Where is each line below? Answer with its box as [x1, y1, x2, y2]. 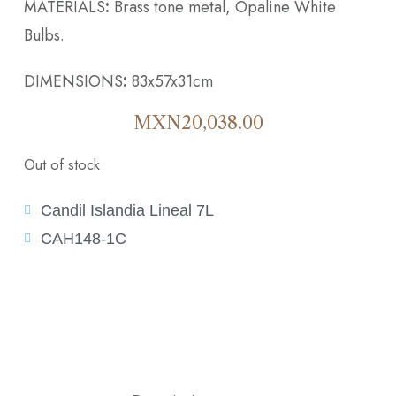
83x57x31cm [126, 69, 213, 93]
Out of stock [23, 153, 100, 175]
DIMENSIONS [23, 69, 123, 93]
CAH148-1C [40, 229, 126, 247]
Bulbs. [23, 23, 65, 47]
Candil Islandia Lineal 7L [40, 201, 214, 219]
